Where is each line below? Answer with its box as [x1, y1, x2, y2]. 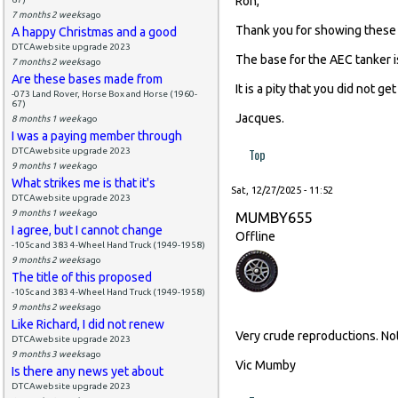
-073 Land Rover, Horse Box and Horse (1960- [12, 88, 197, 99]
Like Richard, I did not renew [12, 316, 164, 331]
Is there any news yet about [12, 363, 163, 378]
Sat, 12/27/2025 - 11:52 [231, 184, 333, 195]
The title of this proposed [12, 269, 152, 284]
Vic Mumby [235, 357, 296, 372]
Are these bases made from [12, 71, 163, 86]
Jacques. [235, 110, 284, 125]
